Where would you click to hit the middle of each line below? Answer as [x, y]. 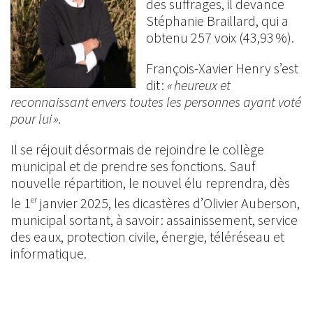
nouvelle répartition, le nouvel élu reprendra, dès [150, 183]
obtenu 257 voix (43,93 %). [220, 37]
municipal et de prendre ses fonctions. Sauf [133, 166]
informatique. [49, 253]
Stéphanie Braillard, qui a [217, 21]
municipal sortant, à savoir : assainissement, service [154, 219]
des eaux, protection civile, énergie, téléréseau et [147, 236]
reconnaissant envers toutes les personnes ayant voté [156, 102]
